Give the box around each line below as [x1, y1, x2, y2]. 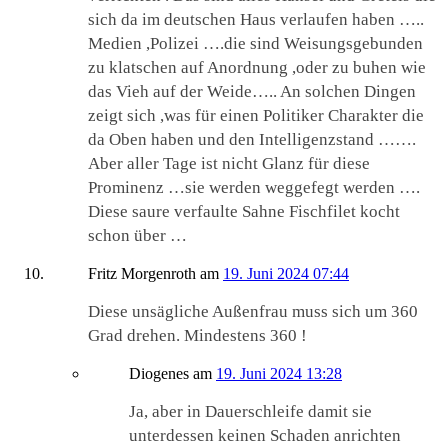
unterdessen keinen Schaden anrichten [129, 426, 401, 446]
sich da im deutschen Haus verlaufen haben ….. [88, 10, 424, 30]
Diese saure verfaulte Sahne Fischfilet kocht [88, 202, 400, 222]
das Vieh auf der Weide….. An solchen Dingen [88, 82, 416, 102]
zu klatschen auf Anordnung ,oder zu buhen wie [88, 58, 426, 78]
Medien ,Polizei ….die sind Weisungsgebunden [88, 34, 423, 54]
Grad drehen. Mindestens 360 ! [88, 326, 307, 346]
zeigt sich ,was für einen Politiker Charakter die [88, 106, 424, 126]
